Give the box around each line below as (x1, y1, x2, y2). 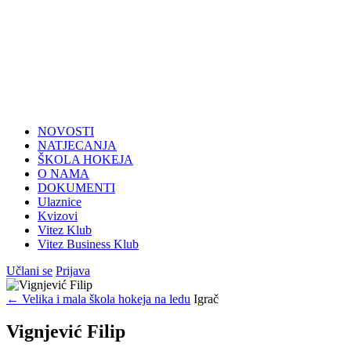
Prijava (56, 263, 90, 277)
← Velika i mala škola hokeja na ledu (6, 291, 190, 306)
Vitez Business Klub (38, 237, 139, 251)
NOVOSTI (38, 124, 94, 138)
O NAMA (38, 166, 89, 180)
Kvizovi (38, 208, 78, 223)
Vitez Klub (38, 223, 92, 237)
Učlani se (6, 263, 52, 277)
